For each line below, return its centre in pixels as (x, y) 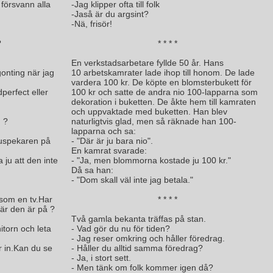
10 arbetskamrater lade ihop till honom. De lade (163, 73)
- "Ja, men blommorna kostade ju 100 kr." (151, 160)
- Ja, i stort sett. (101, 258)
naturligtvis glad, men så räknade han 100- (154, 121)
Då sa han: (92, 170)
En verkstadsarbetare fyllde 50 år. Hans (147, 63)
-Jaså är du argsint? (110, 14)
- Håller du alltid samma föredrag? (137, 248)
